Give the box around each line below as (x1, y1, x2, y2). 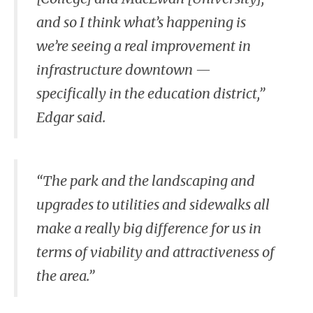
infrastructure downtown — (36, 60, 211, 78)
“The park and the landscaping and (36, 171, 255, 189)
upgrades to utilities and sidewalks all (36, 195, 270, 213)
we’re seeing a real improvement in (36, 36, 251, 54)
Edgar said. (36, 108, 105, 126)
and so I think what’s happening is (36, 13, 246, 31)
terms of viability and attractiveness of (36, 242, 275, 261)
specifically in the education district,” (36, 84, 265, 102)
